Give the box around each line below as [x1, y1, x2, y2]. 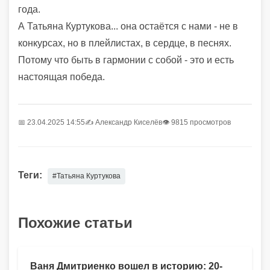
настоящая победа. [18, 71, 105, 82]
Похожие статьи [18, 214, 133, 231]
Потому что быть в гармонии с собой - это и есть [18, 54, 234, 65]
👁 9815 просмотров [162, 118, 231, 127]
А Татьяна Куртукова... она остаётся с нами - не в [18, 20, 238, 31]
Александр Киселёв [95, 118, 162, 127]
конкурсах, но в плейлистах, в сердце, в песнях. [18, 37, 231, 48]
